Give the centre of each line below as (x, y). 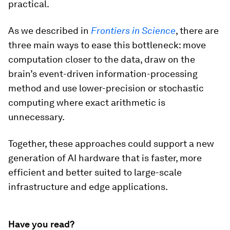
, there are (197, 31)
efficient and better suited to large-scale (95, 172)
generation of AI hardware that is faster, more (105, 158)
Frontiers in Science (133, 31)
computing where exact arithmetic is (87, 102)
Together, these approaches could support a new (111, 143)
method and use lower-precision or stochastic (106, 88)
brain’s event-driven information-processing (103, 74)
